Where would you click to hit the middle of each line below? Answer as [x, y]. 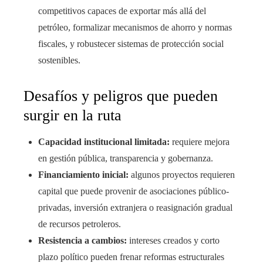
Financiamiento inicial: [83, 175]
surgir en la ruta [73, 116]
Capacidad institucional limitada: [104, 142]
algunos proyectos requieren [182, 175]
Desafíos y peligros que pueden [121, 96]
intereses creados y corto [173, 241]
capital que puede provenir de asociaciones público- [134, 191]
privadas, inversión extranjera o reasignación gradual [135, 208]
